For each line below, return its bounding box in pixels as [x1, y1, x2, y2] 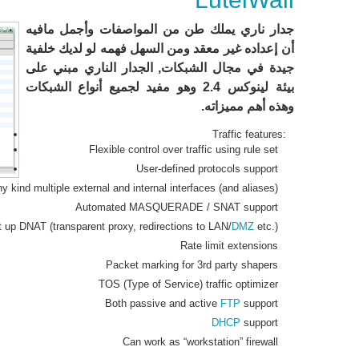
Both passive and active [104, 297, 220, 309]
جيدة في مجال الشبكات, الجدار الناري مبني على [25, 61, 294, 75]
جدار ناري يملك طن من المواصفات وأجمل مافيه [25, 22, 294, 36]
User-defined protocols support [135, 163, 278, 175]
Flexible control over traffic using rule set [88, 143, 278, 155]
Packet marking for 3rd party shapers [105, 259, 278, 271]
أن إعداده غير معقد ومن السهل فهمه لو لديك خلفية [25, 42, 294, 55]
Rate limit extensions [179, 240, 278, 252]
